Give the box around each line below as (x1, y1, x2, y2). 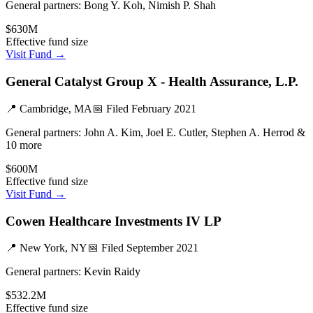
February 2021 (131, 102, 196, 115)
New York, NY (20, 242, 87, 254)
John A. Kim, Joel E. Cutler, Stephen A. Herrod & (84, 126, 305, 138)
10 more (6, 138, 42, 151)
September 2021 (126, 242, 198, 254)
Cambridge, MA (20, 102, 92, 115)
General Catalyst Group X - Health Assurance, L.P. (6, 74, 298, 89)
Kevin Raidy (84, 265, 140, 278)
